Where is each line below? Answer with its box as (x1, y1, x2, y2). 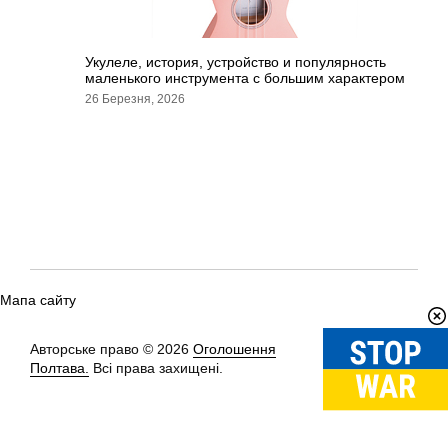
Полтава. (30, 360, 89, 376)
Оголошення (193, 341, 276, 357)
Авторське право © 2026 (30, 341, 193, 357)
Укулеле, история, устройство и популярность (85, 54, 386, 70)
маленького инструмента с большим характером (85, 70, 405, 86)
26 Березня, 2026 (85, 92, 185, 106)
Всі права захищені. (89, 360, 223, 376)
